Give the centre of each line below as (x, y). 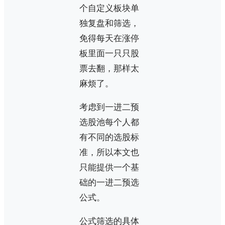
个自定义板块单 (109, 8)
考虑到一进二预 (109, 107)
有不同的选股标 (109, 137)
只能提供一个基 (109, 167)
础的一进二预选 (109, 182)
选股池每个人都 (109, 122)
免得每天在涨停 (109, 38)
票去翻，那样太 (109, 68)
